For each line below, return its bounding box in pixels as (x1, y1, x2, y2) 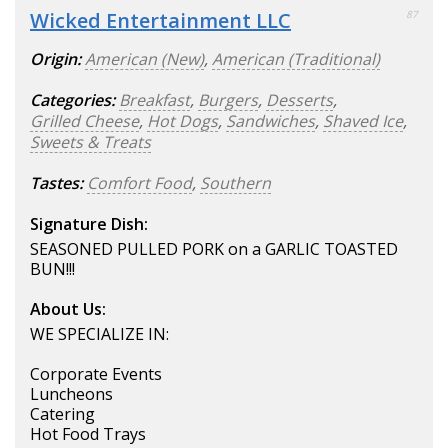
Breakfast (119, 88, 190, 111)
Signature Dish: (30, 212, 148, 235)
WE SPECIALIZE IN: (30, 322, 169, 345)
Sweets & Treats (30, 130, 151, 153)
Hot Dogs (147, 109, 218, 132)
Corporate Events (30, 362, 162, 385)
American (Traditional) (212, 47, 380, 70)
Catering (30, 402, 95, 425)
